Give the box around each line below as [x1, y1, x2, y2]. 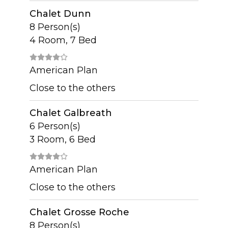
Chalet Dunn [29, 8, 91, 19]
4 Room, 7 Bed [29, 34, 97, 45]
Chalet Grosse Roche [29, 207, 129, 218]
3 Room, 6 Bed [29, 134, 96, 145]
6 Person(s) [29, 121, 80, 132]
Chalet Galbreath [29, 107, 112, 119]
